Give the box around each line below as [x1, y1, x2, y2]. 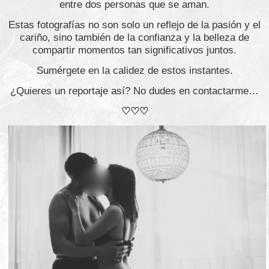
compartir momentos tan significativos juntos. [32, 44, 237, 56]
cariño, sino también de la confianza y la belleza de [20, 31, 249, 43]
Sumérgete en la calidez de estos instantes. [36, 64, 233, 76]
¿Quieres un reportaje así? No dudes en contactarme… [10, 85, 259, 97]
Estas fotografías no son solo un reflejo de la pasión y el [8, 19, 261, 31]
